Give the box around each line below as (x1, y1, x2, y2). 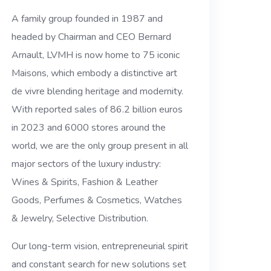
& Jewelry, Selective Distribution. (11, 212, 149, 226)
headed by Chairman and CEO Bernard (11, 30, 172, 44)
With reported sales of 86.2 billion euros (11, 103, 183, 117)
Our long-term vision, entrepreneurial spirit (11, 240, 189, 253)
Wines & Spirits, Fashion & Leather (11, 175, 158, 189)
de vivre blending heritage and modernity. (11, 85, 184, 99)
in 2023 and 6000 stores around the (11, 121, 166, 135)
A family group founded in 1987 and (11, 12, 163, 26)
